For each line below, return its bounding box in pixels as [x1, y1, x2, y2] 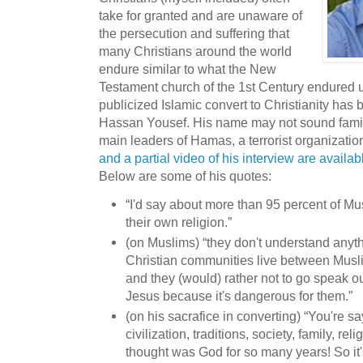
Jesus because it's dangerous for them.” [126, 288, 352, 304]
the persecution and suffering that [99, 25, 289, 41]
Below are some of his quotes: [99, 168, 271, 183]
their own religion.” [126, 214, 232, 229]
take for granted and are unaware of [99, 7, 302, 23]
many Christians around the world [99, 43, 292, 58]
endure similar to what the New [99, 61, 276, 76]
